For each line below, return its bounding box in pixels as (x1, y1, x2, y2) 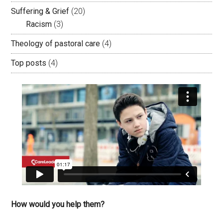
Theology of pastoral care (11, 39, 101, 49)
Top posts (11, 58, 47, 68)
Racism (26, 19, 52, 29)
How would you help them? (11, 200, 105, 210)
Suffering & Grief (11, 6, 70, 16)
